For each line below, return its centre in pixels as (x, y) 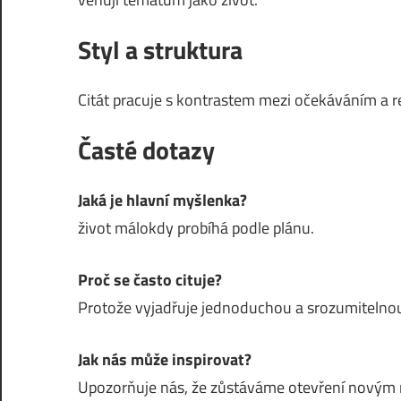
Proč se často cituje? (150, 280)
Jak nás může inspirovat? (165, 359)
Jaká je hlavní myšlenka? (162, 200)
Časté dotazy (146, 150)
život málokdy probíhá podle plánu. (196, 228)
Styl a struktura (160, 50)
